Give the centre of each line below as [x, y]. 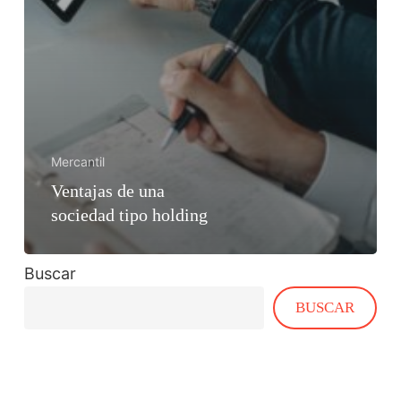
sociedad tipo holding [129, 214]
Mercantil [77, 161]
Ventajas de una [107, 190]
